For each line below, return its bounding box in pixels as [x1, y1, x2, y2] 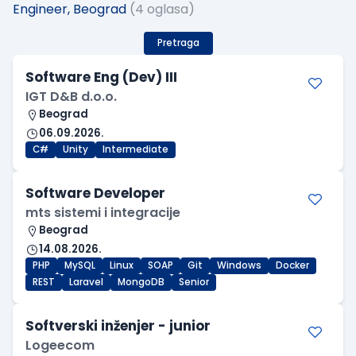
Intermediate [103, 143, 168, 157]
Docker [276, 259, 309, 273]
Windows [217, 259, 261, 273]
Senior [179, 276, 209, 289]
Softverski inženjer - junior [25, 316, 211, 336]
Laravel [69, 276, 103, 289]
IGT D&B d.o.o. [25, 87, 117, 106]
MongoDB [118, 276, 164, 289]
